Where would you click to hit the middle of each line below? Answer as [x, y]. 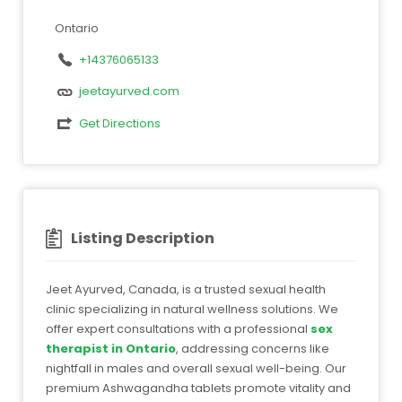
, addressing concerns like [253, 349]
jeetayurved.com [129, 92]
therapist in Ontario [111, 349]
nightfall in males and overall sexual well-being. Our [196, 369]
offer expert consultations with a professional [178, 329]
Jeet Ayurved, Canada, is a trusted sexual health [186, 290]
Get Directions [119, 123]
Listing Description [143, 239]
